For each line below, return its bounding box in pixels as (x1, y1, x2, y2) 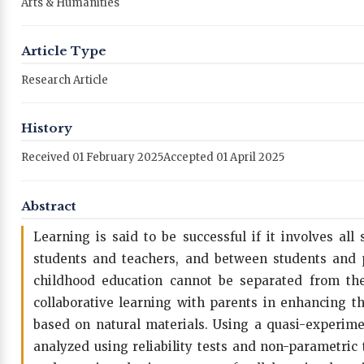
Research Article (21, 72, 108, 87)
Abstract (21, 197, 76, 214)
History (21, 119, 72, 136)
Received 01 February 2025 (21, 149, 163, 164)
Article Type (21, 42, 106, 58)
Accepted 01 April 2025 (163, 149, 284, 164)
